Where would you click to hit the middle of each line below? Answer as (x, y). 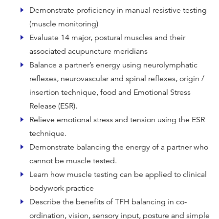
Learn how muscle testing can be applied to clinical (118, 175)
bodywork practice (62, 188)
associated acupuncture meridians (88, 52)
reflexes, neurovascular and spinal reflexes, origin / (117, 79)
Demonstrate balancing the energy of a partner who (119, 147)
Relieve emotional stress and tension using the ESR (117, 120)
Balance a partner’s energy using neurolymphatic (113, 65)
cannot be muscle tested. (73, 161)
